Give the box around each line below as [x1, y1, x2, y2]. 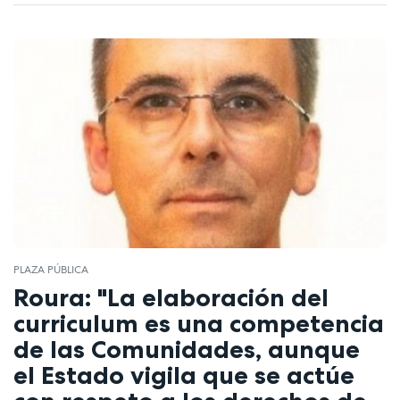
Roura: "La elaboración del [13, 281, 329, 312]
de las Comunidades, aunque [13, 333, 360, 364]
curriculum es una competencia [13, 307, 384, 338]
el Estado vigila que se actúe [13, 359, 354, 390]
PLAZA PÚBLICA [13, 262, 88, 278]
